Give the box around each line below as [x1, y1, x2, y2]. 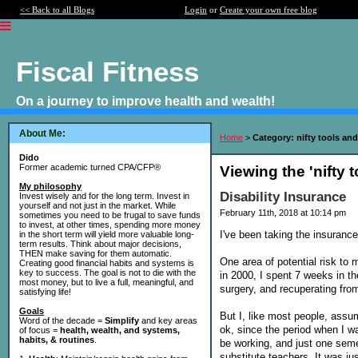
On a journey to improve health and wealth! [16, 94, 275, 108]
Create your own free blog [220, 5, 317, 14]
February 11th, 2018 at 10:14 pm [220, 208, 346, 217]
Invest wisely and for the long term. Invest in [19, 191, 189, 201]
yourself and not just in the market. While [19, 201, 176, 210]
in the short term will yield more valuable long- [19, 229, 194, 239]
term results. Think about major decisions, [19, 239, 181, 249]
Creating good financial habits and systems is [19, 258, 194, 268]
